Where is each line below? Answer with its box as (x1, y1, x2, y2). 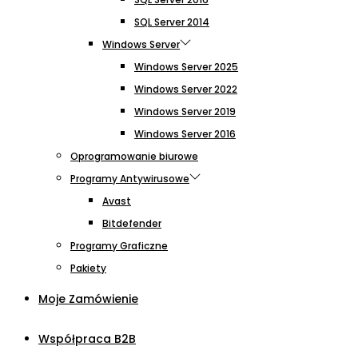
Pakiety (70, 261, 106, 275)
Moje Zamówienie (38, 290, 138, 307)
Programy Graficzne (70, 238, 168, 253)
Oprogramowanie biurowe (70, 149, 198, 163)
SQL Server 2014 (134, 14, 209, 29)
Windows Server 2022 (134, 82, 237, 96)
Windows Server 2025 (134, 59, 238, 74)
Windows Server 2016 (134, 126, 236, 141)
